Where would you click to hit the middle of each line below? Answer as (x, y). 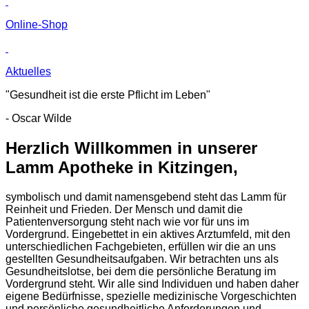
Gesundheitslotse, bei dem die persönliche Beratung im (141, 271)
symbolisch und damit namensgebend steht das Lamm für (146, 197)
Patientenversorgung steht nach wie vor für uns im (127, 221)
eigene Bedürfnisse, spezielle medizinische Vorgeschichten (151, 296)
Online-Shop (37, 24)
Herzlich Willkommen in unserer (131, 148)
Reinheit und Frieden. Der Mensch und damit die (124, 209)
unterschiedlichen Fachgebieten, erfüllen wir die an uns (141, 246)
